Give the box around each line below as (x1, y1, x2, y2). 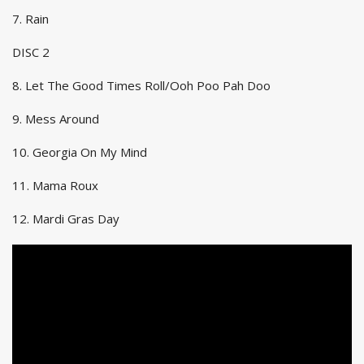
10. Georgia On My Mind (12, 143, 147, 160)
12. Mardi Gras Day (12, 210, 119, 227)
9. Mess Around (12, 110, 99, 127)
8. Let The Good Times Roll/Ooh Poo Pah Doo (12, 76, 271, 93)
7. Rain (12, 10, 49, 27)
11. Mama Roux (12, 176, 98, 193)
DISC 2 (12, 43, 50, 60)
